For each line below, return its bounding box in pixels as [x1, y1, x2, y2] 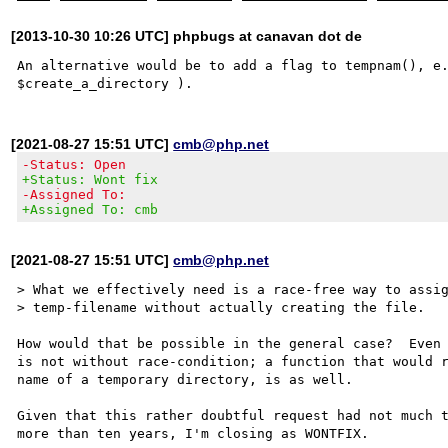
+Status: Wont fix [22, 171, 159, 187]
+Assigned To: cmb [22, 201, 159, 217]
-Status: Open [22, 156, 127, 172]
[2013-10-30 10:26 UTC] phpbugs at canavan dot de [11, 27, 363, 44]
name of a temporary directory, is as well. [17, 371, 354, 387]
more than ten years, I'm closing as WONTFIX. [17, 425, 370, 441]
